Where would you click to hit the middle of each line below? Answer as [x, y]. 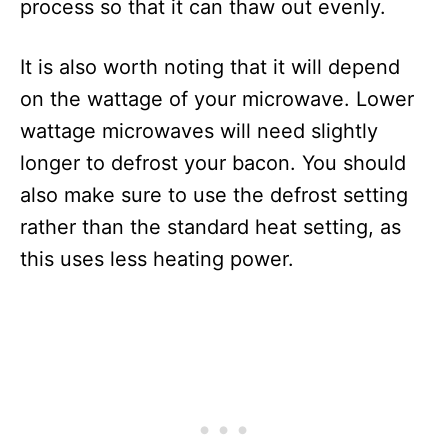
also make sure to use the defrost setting [214, 195]
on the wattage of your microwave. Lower [217, 99]
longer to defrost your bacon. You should [213, 163]
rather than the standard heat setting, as [210, 227]
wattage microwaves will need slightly [199, 131]
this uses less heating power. [157, 259]
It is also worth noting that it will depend [210, 67]
